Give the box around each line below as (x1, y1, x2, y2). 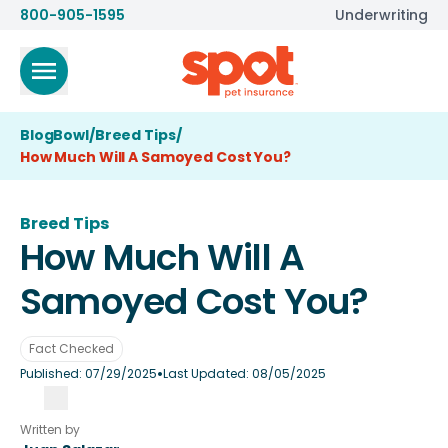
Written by (20, 421, 80, 438)
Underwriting (335, 5, 428, 25)
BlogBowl (20, 125, 89, 145)
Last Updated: (163, 365, 252, 382)
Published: (20, 365, 86, 382)
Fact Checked (29, 340, 114, 357)
